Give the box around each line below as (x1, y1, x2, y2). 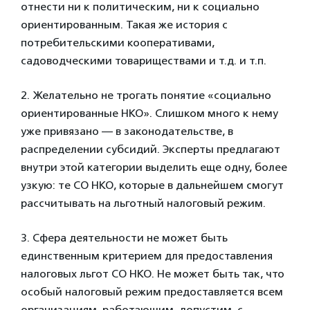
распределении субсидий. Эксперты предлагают (21, 142, 280, 156)
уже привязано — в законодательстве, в (21, 124, 233, 138)
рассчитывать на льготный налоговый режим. (21, 196, 266, 210)
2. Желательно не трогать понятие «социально (21, 88, 271, 102)
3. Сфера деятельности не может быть (21, 230, 228, 244)
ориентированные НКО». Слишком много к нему (21, 106, 278, 120)
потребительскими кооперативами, (21, 35, 215, 49)
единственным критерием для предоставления (21, 248, 273, 262)
